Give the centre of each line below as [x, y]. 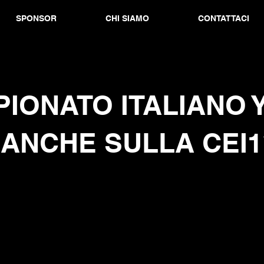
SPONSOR [36, 18]
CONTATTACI [223, 18]
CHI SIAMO [127, 18]
